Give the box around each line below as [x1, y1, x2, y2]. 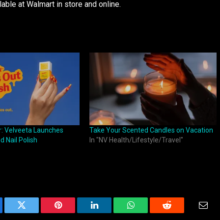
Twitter [21, 208, 47, 217]
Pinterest [57, 208, 88, 217]
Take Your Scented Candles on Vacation [89, 126, 213, 134]
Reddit [166, 208, 190, 217]
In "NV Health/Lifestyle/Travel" [89, 136, 183, 144]
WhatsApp [130, 208, 168, 217]
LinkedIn [93, 208, 126, 217]
